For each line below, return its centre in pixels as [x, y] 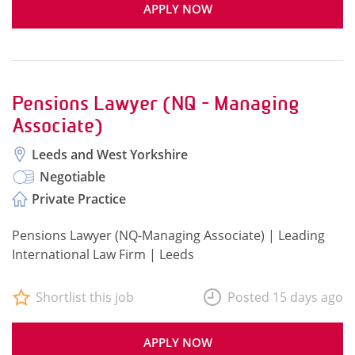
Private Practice [79, 199]
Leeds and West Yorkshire [110, 155]
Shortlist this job [85, 297]
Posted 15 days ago [285, 297]
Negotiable [73, 177]
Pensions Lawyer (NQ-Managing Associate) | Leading [168, 235]
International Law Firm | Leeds [103, 254]
